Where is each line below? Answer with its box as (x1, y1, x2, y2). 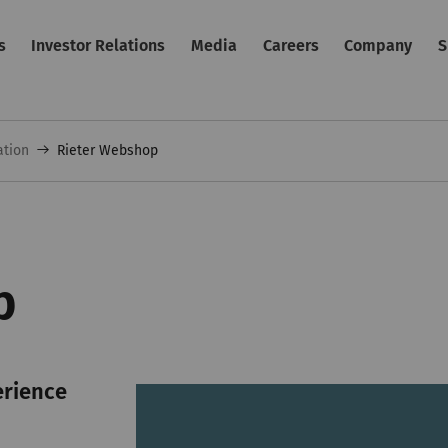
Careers (262, 36, 319, 55)
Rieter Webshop (57, 142, 159, 159)
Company (344, 36, 413, 55)
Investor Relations (31, 36, 166, 55)
